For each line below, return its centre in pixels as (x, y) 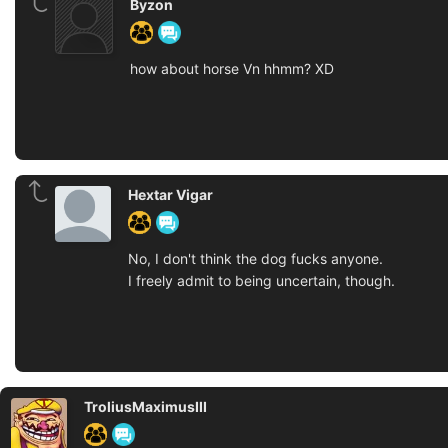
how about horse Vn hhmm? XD (232, 68)
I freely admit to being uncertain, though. (261, 280)
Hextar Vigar (170, 194)
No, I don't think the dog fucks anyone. (255, 258)
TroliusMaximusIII (145, 406)
